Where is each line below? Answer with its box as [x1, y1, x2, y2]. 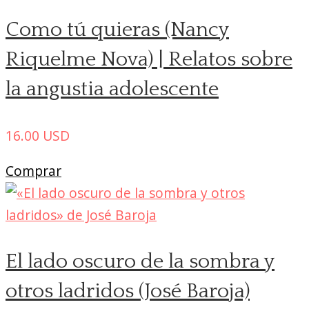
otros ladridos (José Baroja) [6, 280, 250, 303]
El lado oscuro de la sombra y [6, 250, 275, 274]
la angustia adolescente [6, 78, 219, 101]
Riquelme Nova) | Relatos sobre [6, 48, 292, 72]
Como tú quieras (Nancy [6, 19, 229, 42]
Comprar [6, 161, 61, 181]
